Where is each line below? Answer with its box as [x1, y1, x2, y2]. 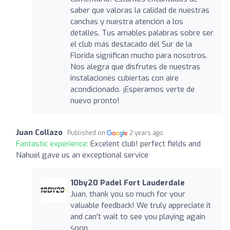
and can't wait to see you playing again [70, 211, 205, 222]
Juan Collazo [16, 127, 63, 138]
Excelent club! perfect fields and [90, 138, 201, 149]
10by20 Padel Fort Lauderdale [70, 177, 185, 188]
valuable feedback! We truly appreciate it [70, 200, 211, 210]
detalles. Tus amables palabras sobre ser [70, 27, 214, 38]
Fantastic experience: [16, 138, 90, 149]
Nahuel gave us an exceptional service [16, 149, 148, 160]
